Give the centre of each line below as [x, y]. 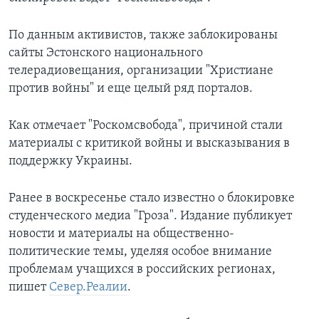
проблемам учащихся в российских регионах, [142, 270]
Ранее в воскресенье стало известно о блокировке [152, 199]
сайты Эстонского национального [106, 53]
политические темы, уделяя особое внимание [140, 252]
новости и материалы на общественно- [121, 234]
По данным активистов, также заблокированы [143, 36]
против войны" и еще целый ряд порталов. [131, 89]
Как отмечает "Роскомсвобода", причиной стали [146, 126]
